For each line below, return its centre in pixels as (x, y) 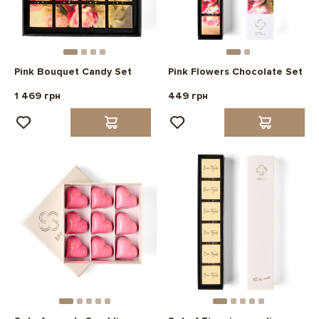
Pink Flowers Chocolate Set (235, 72)
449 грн (188, 96)
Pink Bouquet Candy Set (73, 72)
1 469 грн (37, 96)
